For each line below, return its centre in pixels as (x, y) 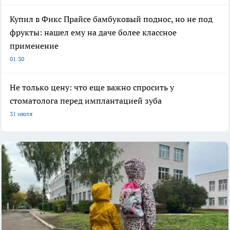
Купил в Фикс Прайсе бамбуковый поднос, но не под (111, 19)
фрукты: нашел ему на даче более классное (93, 32)
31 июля (21, 113)
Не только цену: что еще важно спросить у (92, 87)
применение (34, 45)
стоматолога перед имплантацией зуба (86, 100)
